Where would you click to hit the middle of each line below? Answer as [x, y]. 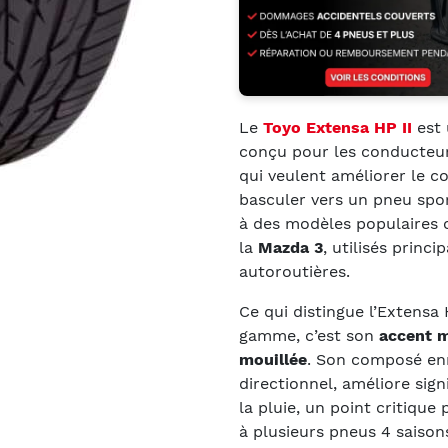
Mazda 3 [290, 247]
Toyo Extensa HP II [337, 127]
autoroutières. [294, 271]
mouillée [273, 359]
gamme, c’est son [309, 335]
